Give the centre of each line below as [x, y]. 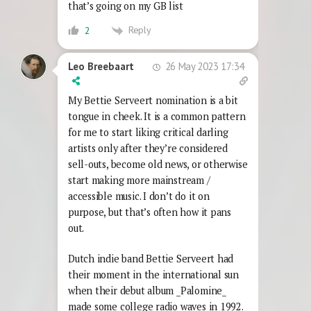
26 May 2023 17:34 [203, 66]
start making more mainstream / [139, 180]
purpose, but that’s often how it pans [150, 212]
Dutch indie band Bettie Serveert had [151, 259]
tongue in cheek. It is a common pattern [157, 116]
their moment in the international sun [154, 275]
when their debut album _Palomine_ [147, 291]
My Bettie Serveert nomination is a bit [153, 100]
